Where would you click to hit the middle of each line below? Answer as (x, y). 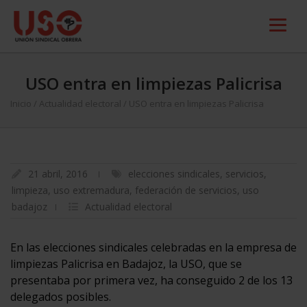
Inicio (21, 103)
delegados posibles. (61, 297)
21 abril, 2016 (58, 174)
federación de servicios (186, 190)
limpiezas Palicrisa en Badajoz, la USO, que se (126, 264)
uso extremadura (91, 190)
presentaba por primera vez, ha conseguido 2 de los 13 (151, 280)
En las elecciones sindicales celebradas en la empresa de (153, 247)
